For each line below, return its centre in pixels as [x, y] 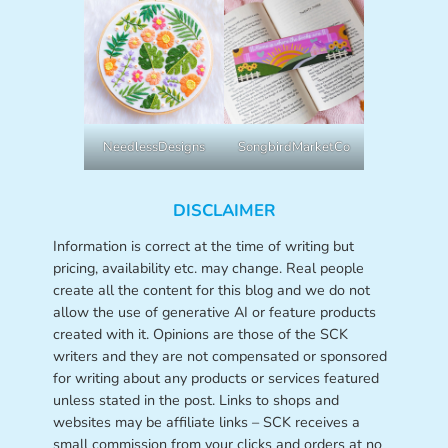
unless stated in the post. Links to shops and [195, 400]
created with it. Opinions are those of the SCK [200, 334]
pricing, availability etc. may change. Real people [208, 268]
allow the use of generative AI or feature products [214, 312]
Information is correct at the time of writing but [203, 246]
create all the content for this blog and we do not [211, 290]
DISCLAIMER [224, 210]
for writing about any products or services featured [215, 378]
